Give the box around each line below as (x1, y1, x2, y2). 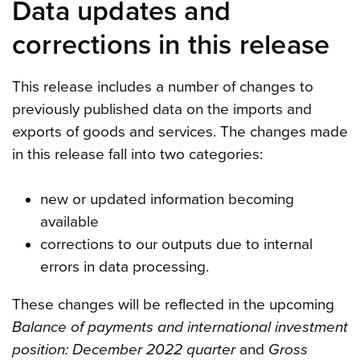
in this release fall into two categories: (12, 145, 263, 163)
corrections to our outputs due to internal (39, 235, 313, 253)
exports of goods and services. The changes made (12, 122, 348, 141)
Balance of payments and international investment (12, 317, 348, 336)
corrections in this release (12, 28, 330, 62)
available (39, 212, 99, 231)
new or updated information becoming (39, 190, 294, 208)
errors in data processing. (39, 257, 209, 276)
